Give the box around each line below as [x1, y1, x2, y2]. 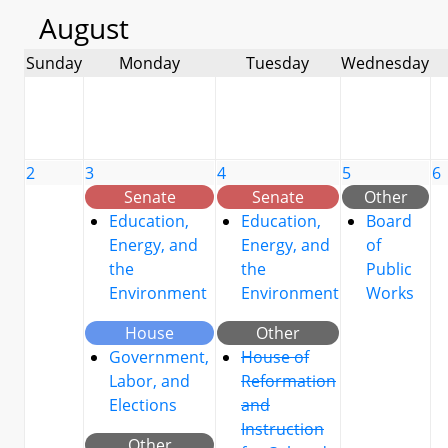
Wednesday [341, 52, 429, 74]
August [39, 9, 129, 47]
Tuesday [246, 52, 309, 74]
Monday [118, 52, 180, 74]
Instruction [241, 418, 324, 440]
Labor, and [109, 370, 190, 392]
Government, [109, 346, 209, 368]
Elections [109, 394, 177, 416]
